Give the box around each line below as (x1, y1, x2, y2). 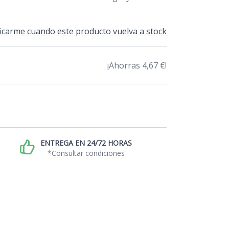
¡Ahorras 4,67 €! (107, 59, 167, 71)
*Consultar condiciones (48, 148, 125, 158)
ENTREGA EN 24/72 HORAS (40, 138, 132, 148)
